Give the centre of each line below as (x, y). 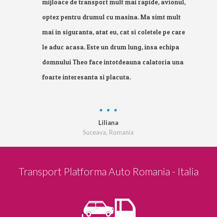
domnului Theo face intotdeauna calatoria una (113, 62)
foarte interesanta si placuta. (87, 77)
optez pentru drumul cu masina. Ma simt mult (112, 17)
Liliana (108, 123)
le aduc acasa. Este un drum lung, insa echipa (111, 47)
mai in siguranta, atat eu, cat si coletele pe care (114, 32)
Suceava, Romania (108, 132)
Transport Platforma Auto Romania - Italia (108, 171)
